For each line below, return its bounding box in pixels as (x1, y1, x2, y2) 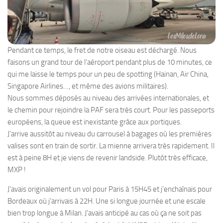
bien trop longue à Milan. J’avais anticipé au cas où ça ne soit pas (7, 208, 202, 218)
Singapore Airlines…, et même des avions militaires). (7, 81, 168, 91)
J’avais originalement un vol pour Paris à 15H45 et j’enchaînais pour (7, 184, 212, 194)
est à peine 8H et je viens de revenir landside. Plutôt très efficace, (7, 153, 208, 162)
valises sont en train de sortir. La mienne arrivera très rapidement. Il (7, 141, 215, 150)
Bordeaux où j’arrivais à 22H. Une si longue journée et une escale (7, 196, 206, 206)
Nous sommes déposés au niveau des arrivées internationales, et (7, 93, 209, 103)
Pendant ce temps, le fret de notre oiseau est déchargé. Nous (7, 45, 197, 55)
